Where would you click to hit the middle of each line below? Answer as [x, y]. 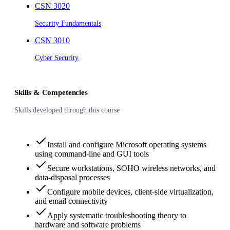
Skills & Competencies [51, 92]
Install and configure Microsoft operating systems [127, 145]
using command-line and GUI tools [92, 154]
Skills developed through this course [67, 110]
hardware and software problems [88, 225]
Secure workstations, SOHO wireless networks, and [131, 168]
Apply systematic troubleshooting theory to [117, 215]
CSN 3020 [52, 6]
